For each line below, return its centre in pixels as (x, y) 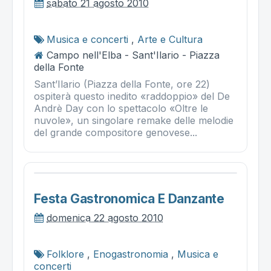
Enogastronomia (131, 254)
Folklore (65, 254)
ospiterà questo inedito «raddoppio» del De (132, 96)
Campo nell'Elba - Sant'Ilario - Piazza (133, 55)
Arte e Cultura (170, 39)
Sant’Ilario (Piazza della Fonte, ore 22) (122, 84)
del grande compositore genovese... (116, 132)
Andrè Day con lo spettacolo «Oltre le (121, 108)
